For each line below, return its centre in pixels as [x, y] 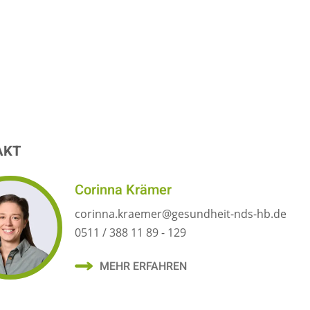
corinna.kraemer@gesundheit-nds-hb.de [181, 214]
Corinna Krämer [124, 190]
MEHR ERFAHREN [144, 267]
